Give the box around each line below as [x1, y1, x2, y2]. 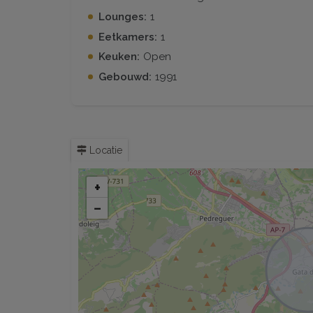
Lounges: [98, 10, 147, 23]
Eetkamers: [98, 30, 157, 43]
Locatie [87, 144, 122, 156]
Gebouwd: [98, 71, 152, 84]
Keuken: [98, 50, 140, 64]
